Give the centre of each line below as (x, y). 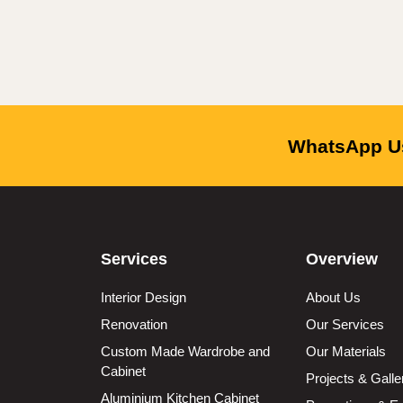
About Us (333, 297)
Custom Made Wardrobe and (185, 351)
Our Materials (346, 351)
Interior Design (143, 297)
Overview (342, 259)
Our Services (345, 324)
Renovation (134, 324)
